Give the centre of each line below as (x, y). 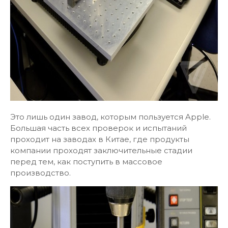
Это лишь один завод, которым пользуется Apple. (110, 117)
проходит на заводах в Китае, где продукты (100, 139)
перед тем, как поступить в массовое (86, 162)
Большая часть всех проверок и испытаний (98, 128)
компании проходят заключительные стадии (101, 150)
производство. (40, 173)
